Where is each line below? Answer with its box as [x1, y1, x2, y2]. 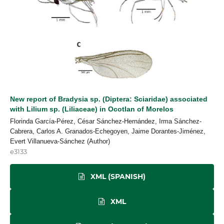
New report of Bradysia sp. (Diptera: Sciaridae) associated [10, 95, 207, 103]
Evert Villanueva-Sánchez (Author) [10, 137, 110, 145]
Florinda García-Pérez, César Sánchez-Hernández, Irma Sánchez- [10, 117, 201, 125]
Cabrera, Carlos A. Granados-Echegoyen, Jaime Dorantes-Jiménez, [10, 127, 205, 135]
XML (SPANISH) [88, 171, 145, 181]
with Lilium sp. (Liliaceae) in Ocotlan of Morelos [10, 105, 173, 113]
